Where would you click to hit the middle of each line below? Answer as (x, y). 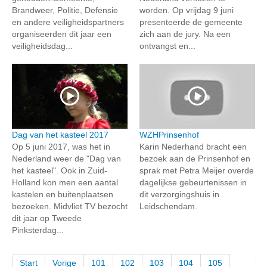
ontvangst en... (167, 46)
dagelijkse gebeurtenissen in (193, 182)
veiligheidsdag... (42, 46)
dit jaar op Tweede (47, 218)
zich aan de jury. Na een (185, 34)
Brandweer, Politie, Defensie (65, 10)
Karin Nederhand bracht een (193, 147)
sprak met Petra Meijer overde (197, 170)
